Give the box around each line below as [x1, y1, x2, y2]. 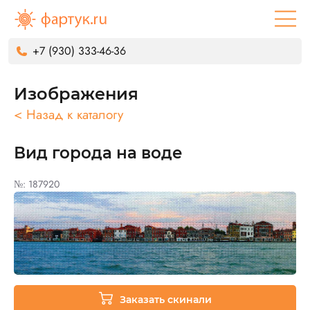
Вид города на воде [14, 143, 183, 163]
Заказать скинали [119, 293, 212, 306]
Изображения [14, 84, 138, 104]
